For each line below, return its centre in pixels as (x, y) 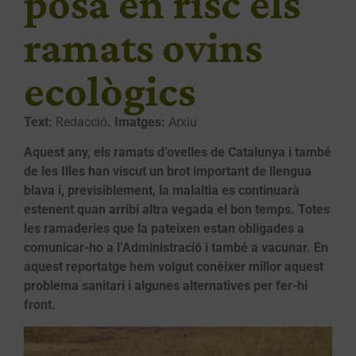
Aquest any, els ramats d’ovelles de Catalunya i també (178, 153)
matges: (142, 122)
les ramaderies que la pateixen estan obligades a (164, 229)
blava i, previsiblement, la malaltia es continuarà (162, 191)
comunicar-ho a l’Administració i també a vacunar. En (176, 248)
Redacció (81, 122)
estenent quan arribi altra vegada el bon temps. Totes (177, 210)
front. (40, 305)
